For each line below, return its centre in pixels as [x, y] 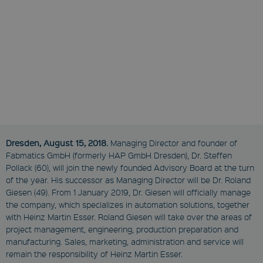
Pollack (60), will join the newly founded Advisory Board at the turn [130, 167]
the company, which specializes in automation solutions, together [128, 204]
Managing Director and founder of [174, 143]
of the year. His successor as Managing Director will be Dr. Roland [128, 180]
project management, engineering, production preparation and [122, 229]
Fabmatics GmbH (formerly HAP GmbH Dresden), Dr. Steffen [119, 155]
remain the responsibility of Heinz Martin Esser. [94, 254]
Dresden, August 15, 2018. [58, 143]
